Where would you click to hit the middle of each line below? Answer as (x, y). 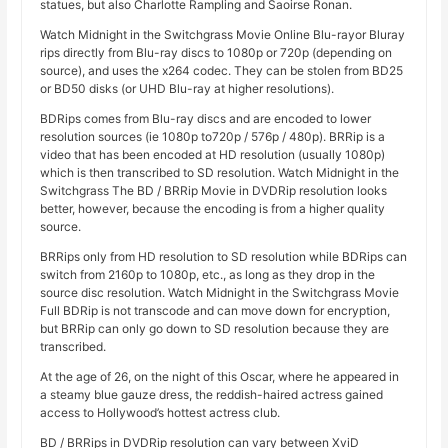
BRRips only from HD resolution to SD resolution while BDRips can (224, 257)
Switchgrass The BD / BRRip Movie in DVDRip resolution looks (214, 191)
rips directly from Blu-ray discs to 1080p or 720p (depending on (216, 53)
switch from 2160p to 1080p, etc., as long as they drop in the (208, 275)
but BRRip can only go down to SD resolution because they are (215, 329)
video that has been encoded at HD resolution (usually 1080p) (213, 155)
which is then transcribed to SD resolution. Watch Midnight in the (220, 173)
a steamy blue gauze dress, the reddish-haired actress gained (212, 395)
